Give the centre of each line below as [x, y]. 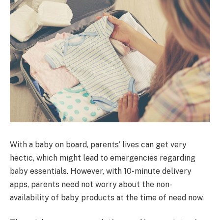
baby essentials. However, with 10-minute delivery [101, 171]
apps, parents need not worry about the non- [91, 184]
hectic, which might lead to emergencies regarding [103, 158]
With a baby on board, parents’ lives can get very [98, 144]
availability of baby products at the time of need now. [107, 197]
